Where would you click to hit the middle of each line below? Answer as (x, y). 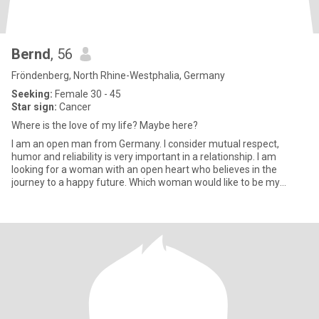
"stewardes (37, 195)
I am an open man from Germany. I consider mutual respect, (145, 144)
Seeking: (32, 94)
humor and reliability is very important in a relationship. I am (144, 157)
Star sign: (34, 107)
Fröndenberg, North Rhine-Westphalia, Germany (118, 75)
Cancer (74, 107)
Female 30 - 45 (87, 94)
